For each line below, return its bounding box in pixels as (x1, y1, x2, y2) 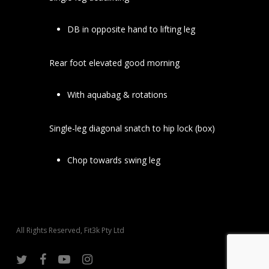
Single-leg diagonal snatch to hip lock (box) (49, 122, 215, 134)
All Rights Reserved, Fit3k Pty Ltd (16, 225, 124, 236)
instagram (81, 253, 116, 264)
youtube (57, 253, 86, 264)
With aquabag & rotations (67, 89, 168, 101)
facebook (38, 253, 71, 264)
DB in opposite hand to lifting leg (67, 23, 195, 35)
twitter (15, 253, 37, 264)
